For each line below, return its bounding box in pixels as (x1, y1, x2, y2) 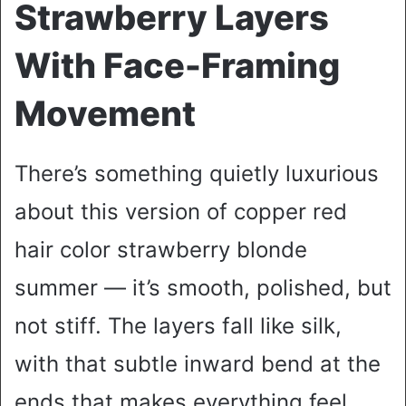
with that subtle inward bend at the (14, 350, 381, 377)
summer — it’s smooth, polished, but (14, 274, 391, 301)
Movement (14, 92, 196, 134)
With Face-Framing (14, 43, 340, 86)
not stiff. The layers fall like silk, (14, 312, 342, 339)
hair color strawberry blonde (14, 236, 307, 263)
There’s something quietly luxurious (14, 159, 379, 187)
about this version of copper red (14, 198, 347, 225)
